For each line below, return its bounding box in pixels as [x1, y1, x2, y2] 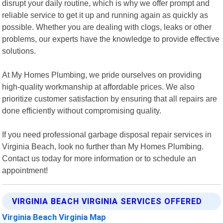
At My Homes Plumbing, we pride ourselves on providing [2, 70, 202, 79]
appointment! [2, 165, 48, 175]
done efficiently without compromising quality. [2, 106, 162, 115]
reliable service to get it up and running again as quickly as [2, 10, 209, 19]
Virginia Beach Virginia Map [2, 212, 107, 222]
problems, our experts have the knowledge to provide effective [2, 34, 220, 43]
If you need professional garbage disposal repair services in [2, 129, 212, 139]
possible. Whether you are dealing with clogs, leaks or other [2, 22, 212, 31]
